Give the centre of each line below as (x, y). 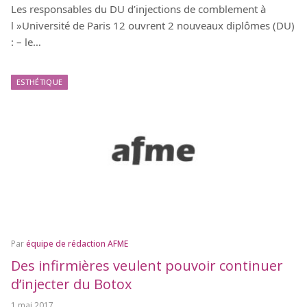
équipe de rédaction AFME (77, 243)
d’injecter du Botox (71, 284)
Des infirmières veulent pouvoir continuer (147, 265)
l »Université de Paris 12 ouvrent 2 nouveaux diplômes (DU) (153, 26)
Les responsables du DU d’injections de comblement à (138, 9)
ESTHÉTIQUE (40, 82)
